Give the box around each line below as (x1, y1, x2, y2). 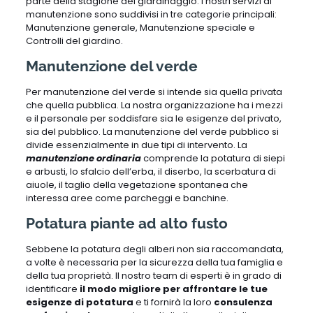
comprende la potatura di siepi (140, 151, 285, 165)
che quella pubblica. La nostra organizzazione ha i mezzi (25, 98, 283, 112)
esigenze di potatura (25, 295, 133, 309)
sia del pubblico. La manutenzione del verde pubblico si (25, 124, 279, 138)
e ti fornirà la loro (133, 295, 214, 309)
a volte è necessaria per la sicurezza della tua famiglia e (25, 255, 283, 269)
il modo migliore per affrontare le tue (77, 282, 268, 296)
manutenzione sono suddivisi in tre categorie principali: (25, 7, 277, 21)
